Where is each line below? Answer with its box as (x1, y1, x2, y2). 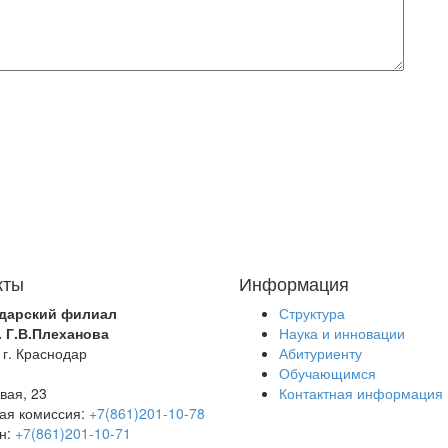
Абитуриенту (279, 343, 362, 363)
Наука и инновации (279, 323, 405, 343)
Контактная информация (279, 383, 443, 403)
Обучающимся (279, 363, 376, 383)
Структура (279, 303, 345, 323)
